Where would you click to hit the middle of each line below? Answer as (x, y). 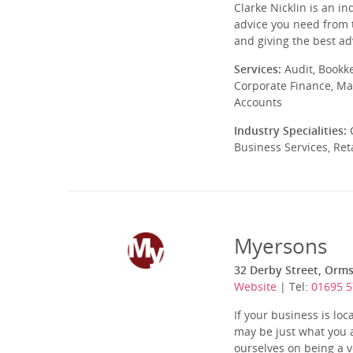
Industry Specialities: (290, 130)
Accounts (258, 102)
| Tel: (294, 286)
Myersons (281, 246)
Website (255, 286)
